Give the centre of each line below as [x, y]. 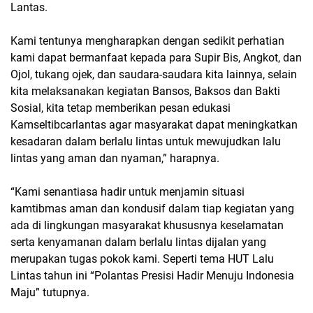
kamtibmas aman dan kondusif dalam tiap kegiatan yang [152, 208]
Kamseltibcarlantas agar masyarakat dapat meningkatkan [154, 124]
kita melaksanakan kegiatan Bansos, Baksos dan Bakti [145, 91]
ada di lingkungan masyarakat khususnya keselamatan [147, 225]
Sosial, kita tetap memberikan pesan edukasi [121, 108]
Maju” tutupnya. [50, 292]
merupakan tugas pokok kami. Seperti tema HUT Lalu [142, 259]
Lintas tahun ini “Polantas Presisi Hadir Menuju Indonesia [152, 275]
